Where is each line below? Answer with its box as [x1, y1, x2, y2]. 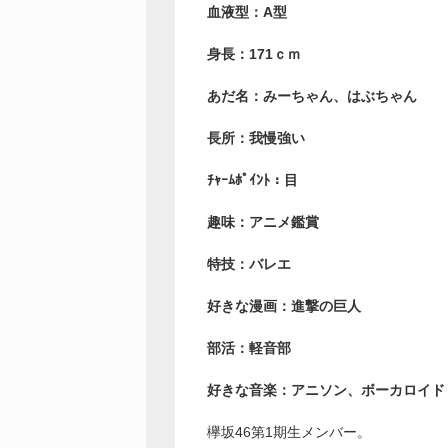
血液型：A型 [207, 4, 287, 21]
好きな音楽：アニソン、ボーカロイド [207, 382, 445, 399]
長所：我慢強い [207, 130, 305, 147]
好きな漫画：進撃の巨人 [207, 298, 361, 315]
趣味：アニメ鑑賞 [207, 214, 319, 231]
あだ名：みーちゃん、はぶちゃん [207, 88, 417, 105]
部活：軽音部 [207, 340, 291, 357]
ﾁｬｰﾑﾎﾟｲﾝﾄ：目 [207, 172, 298, 189]
